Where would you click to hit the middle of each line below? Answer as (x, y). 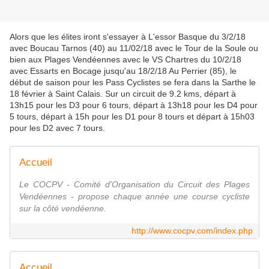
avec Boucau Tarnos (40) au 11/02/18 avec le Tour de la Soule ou (134, 48)
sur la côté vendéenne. (63, 209)
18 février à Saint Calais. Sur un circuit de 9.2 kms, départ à (123, 94)
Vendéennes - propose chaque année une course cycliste (134, 197)
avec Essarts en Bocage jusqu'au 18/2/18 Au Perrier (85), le (123, 71)
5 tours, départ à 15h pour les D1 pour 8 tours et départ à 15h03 (132, 117)
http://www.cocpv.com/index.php (192, 231)
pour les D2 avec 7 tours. (57, 128)
